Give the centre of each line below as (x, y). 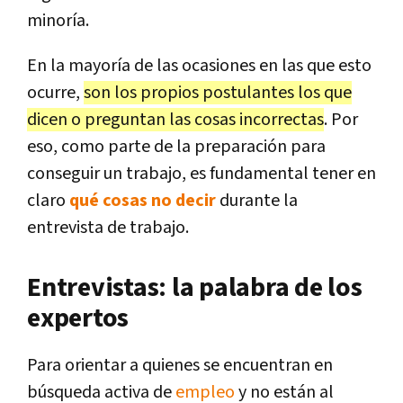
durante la (257, 200)
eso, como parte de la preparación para (176, 146)
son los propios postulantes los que (218, 92)
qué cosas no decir (143, 200)
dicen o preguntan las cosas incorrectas (175, 119)
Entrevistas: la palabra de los (195, 287)
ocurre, (55, 92)
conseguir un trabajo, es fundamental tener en (201, 173)
